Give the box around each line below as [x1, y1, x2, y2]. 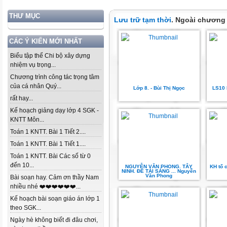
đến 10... [10, 162, 34, 169]
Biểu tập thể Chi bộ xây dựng [10, 52, 90, 59]
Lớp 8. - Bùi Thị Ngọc [133, 85, 185, 91]
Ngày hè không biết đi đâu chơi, [10, 216, 98, 223]
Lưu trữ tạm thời [114, 16, 171, 24]
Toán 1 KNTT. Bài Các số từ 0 [10, 153, 91, 160]
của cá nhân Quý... [10, 83, 61, 90]
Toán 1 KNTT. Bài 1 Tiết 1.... [10, 140, 86, 147]
